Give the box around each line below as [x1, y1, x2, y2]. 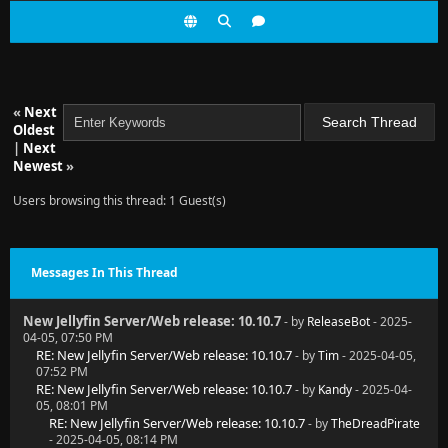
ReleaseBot [307, 313, 370, 330]
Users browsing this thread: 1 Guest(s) [13, 192, 226, 209]
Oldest [13, 121, 55, 139]
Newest [13, 157, 63, 175]
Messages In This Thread [31, 264, 178, 281]
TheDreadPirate [331, 415, 420, 432]
